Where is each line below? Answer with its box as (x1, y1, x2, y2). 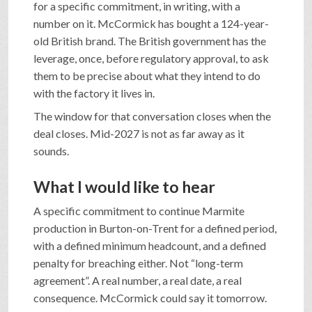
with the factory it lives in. (33, 86, 155, 100)
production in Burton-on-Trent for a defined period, (33, 221, 276, 235)
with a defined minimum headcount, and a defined (33, 238, 266, 252)
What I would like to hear (33, 176, 215, 196)
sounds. (33, 143, 69, 157)
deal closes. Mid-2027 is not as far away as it (33, 126, 244, 140)
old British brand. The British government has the (33, 33, 266, 47)
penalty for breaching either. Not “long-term (33, 256, 243, 270)
